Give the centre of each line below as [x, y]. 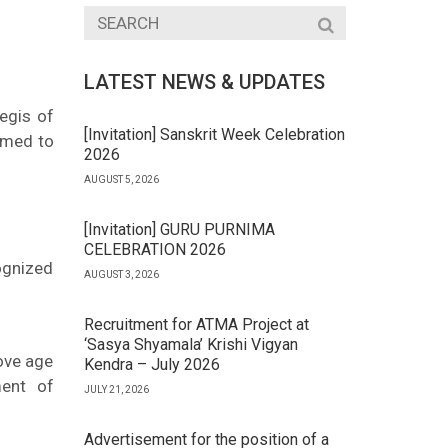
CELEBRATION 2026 [154, 249]
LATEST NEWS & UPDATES [204, 82]
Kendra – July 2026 [151, 364]
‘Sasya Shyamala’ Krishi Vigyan [190, 344]
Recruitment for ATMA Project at [196, 324]
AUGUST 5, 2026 [121, 179]
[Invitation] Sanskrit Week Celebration [214, 134]
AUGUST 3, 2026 [121, 274]
